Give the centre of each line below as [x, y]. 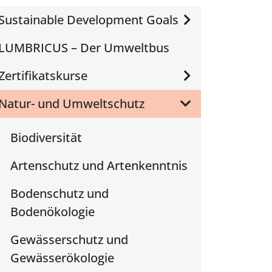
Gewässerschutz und [69, 240]
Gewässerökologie [62, 258]
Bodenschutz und [59, 193]
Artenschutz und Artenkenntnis [99, 165]
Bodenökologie [53, 212]
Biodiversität [46, 138]
